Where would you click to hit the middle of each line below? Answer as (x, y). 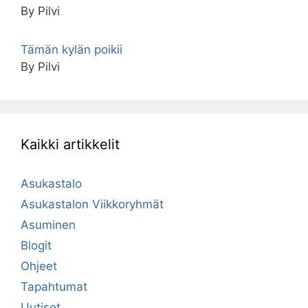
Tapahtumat (54, 286)
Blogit (36, 245)
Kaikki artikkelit (70, 144)
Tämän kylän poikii (71, 49)
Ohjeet (39, 266)
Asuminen (48, 224)
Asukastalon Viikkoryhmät (92, 204)
